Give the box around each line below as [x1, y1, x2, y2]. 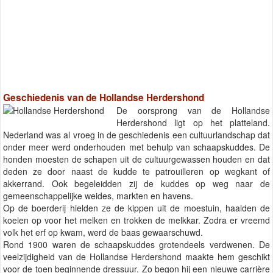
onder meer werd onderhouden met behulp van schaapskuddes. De [3, 141, 270, 154]
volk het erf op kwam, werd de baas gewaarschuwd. [3, 226, 203, 239]
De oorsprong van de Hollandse [116, 104, 270, 117]
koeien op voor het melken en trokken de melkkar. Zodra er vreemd [3, 214, 270, 227]
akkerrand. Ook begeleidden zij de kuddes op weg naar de [3, 177, 270, 190]
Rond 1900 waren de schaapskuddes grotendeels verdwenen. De [3, 238, 270, 251]
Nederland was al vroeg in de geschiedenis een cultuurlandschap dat [3, 129, 270, 141]
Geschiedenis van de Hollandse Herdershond [3, 91, 204, 105]
